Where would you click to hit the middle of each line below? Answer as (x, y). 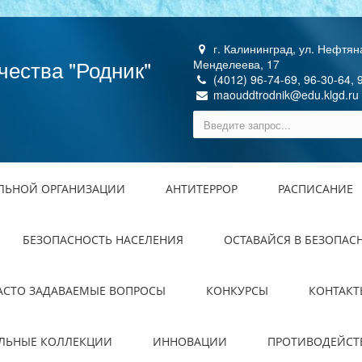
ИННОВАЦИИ (190, 341)
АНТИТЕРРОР (202, 189)
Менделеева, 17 (236, 64)
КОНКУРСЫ (237, 290)
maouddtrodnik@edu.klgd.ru (284, 95)
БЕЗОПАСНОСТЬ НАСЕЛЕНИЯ (103, 240)
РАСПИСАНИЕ (316, 189)
